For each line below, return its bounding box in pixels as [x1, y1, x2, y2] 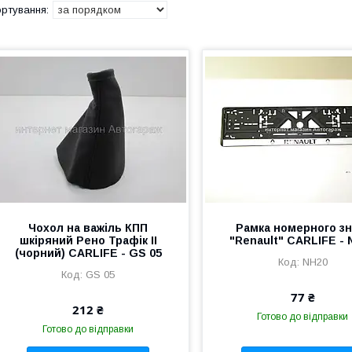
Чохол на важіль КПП [28, 222, 148, 234]
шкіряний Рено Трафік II [19, 234, 157, 247]
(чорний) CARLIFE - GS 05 [14, 247, 162, 259]
